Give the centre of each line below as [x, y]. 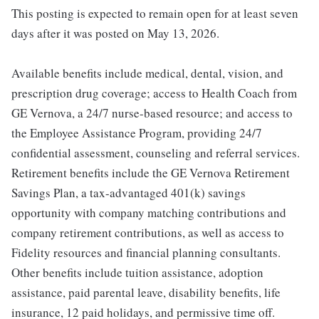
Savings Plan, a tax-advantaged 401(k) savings [129, 193]
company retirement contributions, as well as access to [148, 233]
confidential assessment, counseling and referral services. [156, 153]
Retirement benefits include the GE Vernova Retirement [151, 173]
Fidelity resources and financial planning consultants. [146, 253]
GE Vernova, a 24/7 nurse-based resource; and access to [152, 113]
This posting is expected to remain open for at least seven [155, 14]
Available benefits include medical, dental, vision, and [147, 73]
